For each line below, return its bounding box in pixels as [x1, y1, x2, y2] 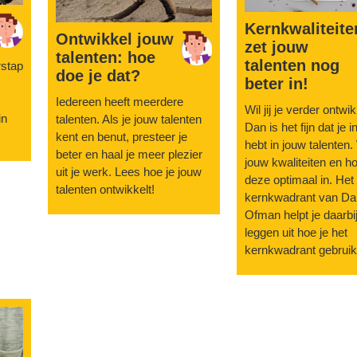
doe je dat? [56, 66, 141, 84]
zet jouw [244, 38, 308, 57]
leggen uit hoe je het [244, 226, 347, 240]
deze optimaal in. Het [244, 173, 354, 187]
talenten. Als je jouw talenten [56, 112, 202, 126]
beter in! [244, 75, 308, 93]
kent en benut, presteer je [56, 129, 188, 143]
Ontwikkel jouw [56, 29, 175, 48]
